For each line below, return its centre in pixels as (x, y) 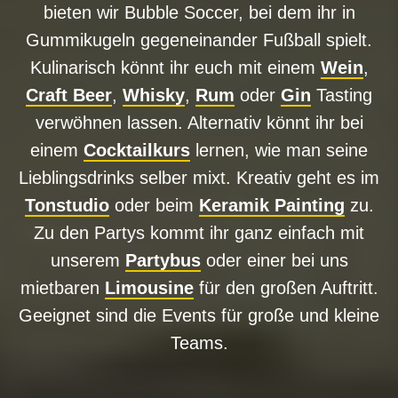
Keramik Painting (271, 205)
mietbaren (62, 287)
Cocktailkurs (137, 150)
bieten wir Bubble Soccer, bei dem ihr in (199, 12)
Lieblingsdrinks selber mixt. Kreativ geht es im (199, 177)
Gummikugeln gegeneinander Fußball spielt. (199, 40)
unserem (88, 260)
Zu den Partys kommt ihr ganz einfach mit (199, 232)
